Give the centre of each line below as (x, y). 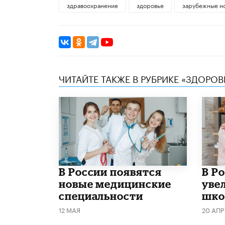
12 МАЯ (70, 209)
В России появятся (110, 172)
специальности (101, 196)
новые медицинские (115, 184)
